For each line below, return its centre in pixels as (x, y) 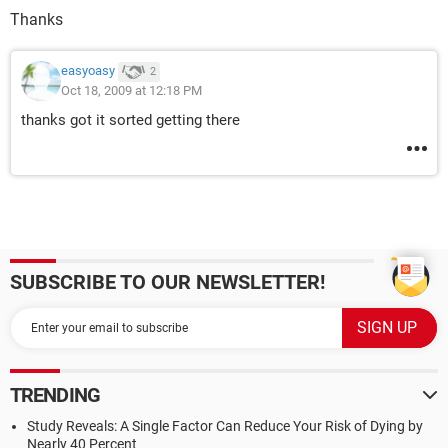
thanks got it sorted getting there (130, 120)
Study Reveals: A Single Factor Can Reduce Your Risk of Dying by (225, 426)
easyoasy (88, 71)
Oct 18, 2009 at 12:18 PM (131, 90)
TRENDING (55, 395)
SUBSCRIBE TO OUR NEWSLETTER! (167, 282)
